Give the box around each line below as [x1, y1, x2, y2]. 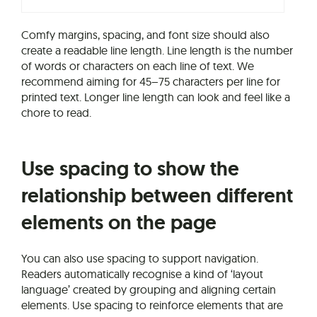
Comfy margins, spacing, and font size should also [21, 27, 270, 42]
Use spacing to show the [21, 155, 239, 182]
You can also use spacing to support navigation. [21, 250, 258, 265]
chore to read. [21, 105, 91, 120]
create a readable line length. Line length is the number [21, 42, 293, 57]
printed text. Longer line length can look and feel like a [21, 89, 290, 104]
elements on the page [21, 209, 217, 236]
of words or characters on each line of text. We [21, 58, 254, 73]
